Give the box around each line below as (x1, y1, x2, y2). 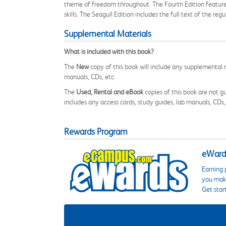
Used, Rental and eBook (76, 88, 143, 96)
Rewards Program (64, 127, 128, 137)
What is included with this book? (64, 47, 154, 55)
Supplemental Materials (64, 29, 151, 39)
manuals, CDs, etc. (64, 73, 116, 81)
